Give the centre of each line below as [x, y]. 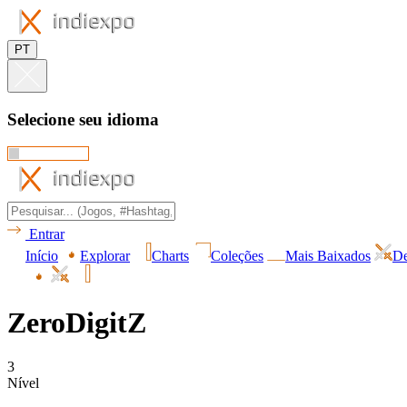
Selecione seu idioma [83, 119]
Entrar [47, 234]
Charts [170, 256]
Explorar [105, 256]
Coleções [237, 256]
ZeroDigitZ [77, 322]
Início [42, 256]
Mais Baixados [328, 256]
